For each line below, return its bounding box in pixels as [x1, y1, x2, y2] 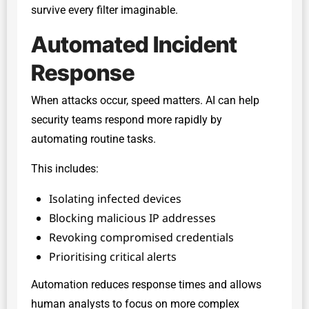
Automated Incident [31, 30, 237, 58]
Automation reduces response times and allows [31, 278, 261, 291]
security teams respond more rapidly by [31, 113, 222, 126]
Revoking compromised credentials [49, 230, 234, 245]
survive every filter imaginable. [31, 3, 178, 17]
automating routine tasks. [31, 132, 156, 146]
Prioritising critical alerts [49, 249, 177, 264]
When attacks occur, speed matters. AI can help [31, 94, 259, 107]
